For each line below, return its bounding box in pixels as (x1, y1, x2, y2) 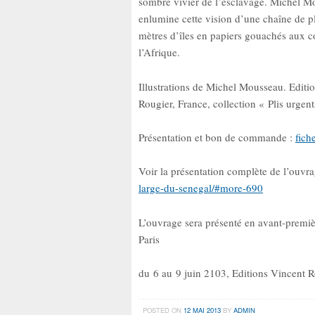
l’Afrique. (139, 45, 180, 60)
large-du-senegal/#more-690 (139, 181, 263, 195)
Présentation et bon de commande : (139, 130, 295, 144)
